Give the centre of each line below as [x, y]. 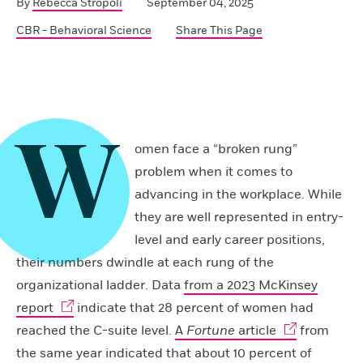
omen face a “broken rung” [216, 149]
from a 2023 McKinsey [251, 286]
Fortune [212, 331]
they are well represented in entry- [239, 218]
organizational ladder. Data [100, 286]
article [257, 331]
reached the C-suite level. [96, 331]
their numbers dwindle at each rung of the [145, 263]
